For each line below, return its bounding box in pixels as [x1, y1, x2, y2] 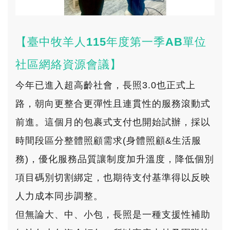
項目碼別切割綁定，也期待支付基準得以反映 [15, 172, 210, 183]
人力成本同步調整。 [15, 191, 103, 201]
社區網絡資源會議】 [15, 58, 122, 71]
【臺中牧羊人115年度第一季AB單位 [15, 35, 206, 48]
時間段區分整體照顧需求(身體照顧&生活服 [15, 136, 201, 146]
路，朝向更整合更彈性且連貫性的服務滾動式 [15, 99, 210, 109]
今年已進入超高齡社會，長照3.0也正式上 [15, 80, 196, 90]
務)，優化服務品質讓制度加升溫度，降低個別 [15, 154, 214, 164]
